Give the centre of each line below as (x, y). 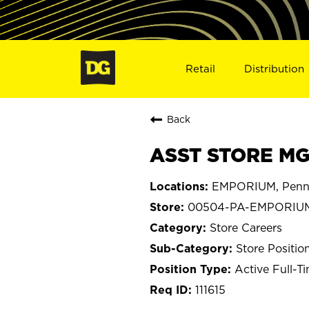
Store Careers (246, 227)
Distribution (275, 68)
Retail (200, 68)
